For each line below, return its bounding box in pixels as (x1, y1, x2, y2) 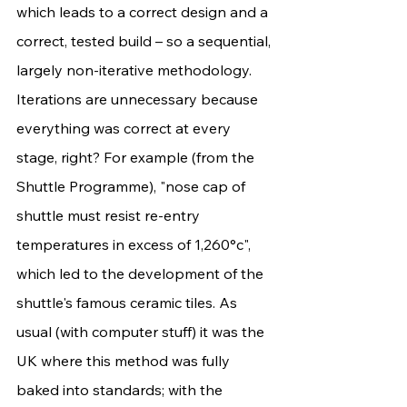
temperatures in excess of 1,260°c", (16, 235, 254, 254)
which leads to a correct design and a (16, 3, 272, 22)
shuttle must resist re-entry (16, 206, 203, 225)
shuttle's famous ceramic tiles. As (16, 293, 241, 313)
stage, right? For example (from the (16, 148, 258, 167)
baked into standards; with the (16, 381, 226, 400)
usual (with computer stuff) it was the (16, 323, 268, 342)
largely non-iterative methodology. (16, 61, 255, 80)
